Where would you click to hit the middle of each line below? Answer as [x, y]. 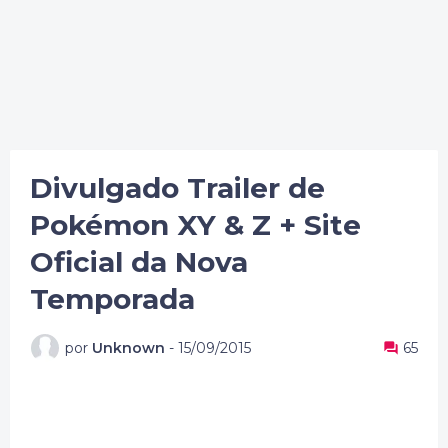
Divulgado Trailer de [177, 188]
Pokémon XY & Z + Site [195, 225]
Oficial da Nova [139, 262]
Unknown [128, 347]
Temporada [112, 299]
